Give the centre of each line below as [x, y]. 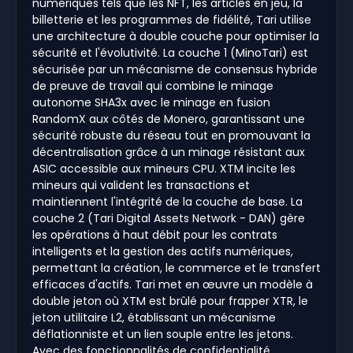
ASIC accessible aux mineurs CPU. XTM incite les [164, 168]
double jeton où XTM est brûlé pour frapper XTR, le [170, 301]
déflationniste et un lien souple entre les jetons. [163, 334]
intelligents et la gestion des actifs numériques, [163, 251]
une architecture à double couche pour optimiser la [176, 36]
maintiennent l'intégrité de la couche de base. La [167, 201]
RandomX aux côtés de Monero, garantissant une [169, 119]
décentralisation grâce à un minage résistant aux [169, 152]
